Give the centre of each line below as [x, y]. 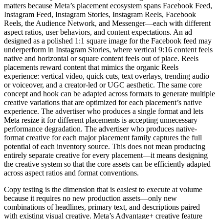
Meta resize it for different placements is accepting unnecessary [101, 120]
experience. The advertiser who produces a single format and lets [104, 111]
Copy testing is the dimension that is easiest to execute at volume [103, 189]
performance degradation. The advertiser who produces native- [100, 129]
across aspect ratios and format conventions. [71, 173]
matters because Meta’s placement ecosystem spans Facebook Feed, [108, 5]
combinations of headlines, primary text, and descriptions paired [102, 207]
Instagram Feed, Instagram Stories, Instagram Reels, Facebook [100, 14]
